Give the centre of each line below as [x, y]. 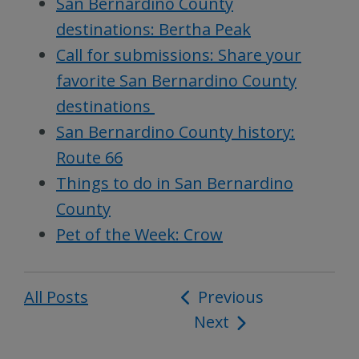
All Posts [56, 296]
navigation [225, 323]
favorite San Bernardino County [176, 80]
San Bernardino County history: [175, 131]
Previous [230, 296]
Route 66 [89, 157]
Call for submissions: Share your [179, 54]
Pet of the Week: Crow [139, 234]
